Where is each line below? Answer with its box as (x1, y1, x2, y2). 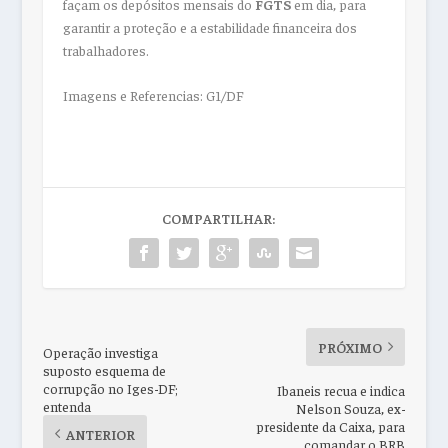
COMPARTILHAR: (162, 208, 276, 227)
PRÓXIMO (318, 337, 383, 356)
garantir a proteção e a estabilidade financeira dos (62, 17, 357, 36)
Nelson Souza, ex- (296, 398, 406, 417)
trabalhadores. (62, 40, 149, 59)
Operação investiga (42, 342, 158, 361)
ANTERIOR (65, 424, 135, 443)
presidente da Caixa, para (256, 416, 406, 435)
